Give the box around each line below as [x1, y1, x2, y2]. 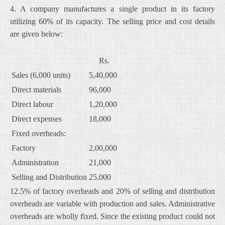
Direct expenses [12, 115, 62, 123]
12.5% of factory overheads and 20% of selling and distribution [10, 187, 215, 195]
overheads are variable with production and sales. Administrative [10, 199, 215, 208]
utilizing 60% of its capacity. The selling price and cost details [10, 17, 215, 26]
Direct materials [12, 85, 61, 94]
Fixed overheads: [12, 129, 66, 138]
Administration [12, 158, 59, 167]
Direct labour [12, 100, 53, 108]
